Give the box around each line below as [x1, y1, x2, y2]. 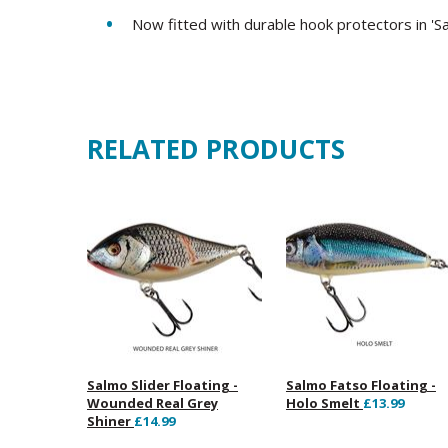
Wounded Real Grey [87, 394, 218, 413]
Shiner [87, 412, 134, 431]
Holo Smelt [285, 394, 363, 413]
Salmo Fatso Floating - [285, 376, 436, 395]
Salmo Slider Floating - [87, 376, 238, 395]
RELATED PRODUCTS [87, 130, 345, 167]
